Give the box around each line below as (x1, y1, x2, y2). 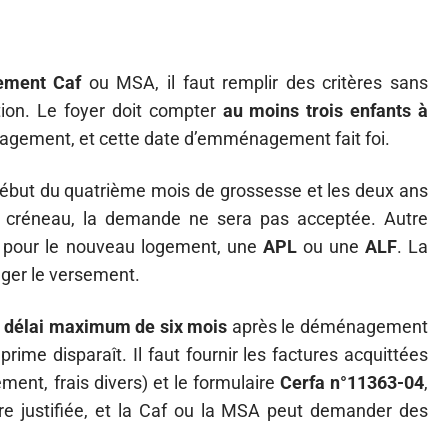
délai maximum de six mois (4, 316, 228, 337)
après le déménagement (227, 316, 429, 337)
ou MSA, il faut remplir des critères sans (81, 72, 429, 93)
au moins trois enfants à (222, 100, 429, 121)
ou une (296, 236, 365, 257)
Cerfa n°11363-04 (279, 372, 425, 393)
